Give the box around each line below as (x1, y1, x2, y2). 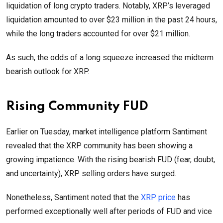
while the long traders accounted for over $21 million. (6, 29, 190, 39)
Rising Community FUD (6, 101, 148, 113)
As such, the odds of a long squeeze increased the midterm (6, 53, 214, 63)
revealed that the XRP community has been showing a (6, 141, 193, 151)
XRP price (141, 193, 176, 203)
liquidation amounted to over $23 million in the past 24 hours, (6, 15, 217, 25)
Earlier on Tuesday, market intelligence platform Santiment (6, 127, 207, 137)
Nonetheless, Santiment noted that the (6, 193, 141, 203)
